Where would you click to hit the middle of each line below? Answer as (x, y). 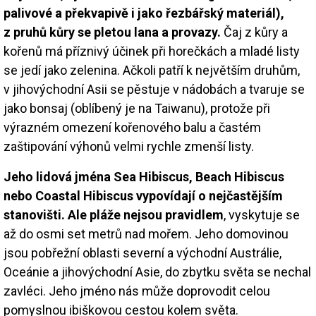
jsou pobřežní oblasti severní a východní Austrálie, (142, 253)
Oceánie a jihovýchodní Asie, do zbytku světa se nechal (157, 272)
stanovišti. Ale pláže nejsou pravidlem (114, 214)
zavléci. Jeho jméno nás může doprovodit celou (137, 291)
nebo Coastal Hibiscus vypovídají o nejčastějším (143, 195)
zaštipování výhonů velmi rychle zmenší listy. (129, 146)
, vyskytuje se (262, 214)
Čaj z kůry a (254, 32)
